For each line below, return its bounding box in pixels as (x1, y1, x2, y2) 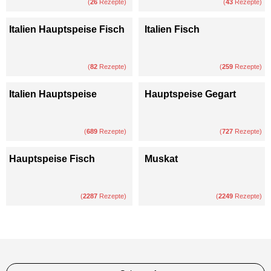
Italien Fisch (145, 24, 200, 34)
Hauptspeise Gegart (145, 88, 236, 99)
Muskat (145, 153, 178, 164)
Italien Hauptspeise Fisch (9, 24, 125, 34)
